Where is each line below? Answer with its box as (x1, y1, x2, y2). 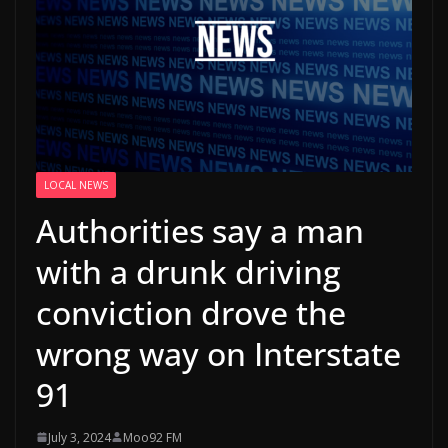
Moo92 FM (123, 428, 182, 446)
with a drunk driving (36, 249, 341, 293)
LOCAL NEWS (44, 177, 108, 192)
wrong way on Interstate (36, 331, 401, 375)
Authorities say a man (36, 208, 364, 252)
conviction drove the (36, 290, 346, 334)
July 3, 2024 (48, 428, 111, 446)
